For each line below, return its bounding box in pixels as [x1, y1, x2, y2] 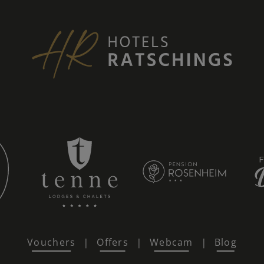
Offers [97, 235, 129, 249]
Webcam [150, 235, 193, 249]
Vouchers [27, 235, 76, 249]
